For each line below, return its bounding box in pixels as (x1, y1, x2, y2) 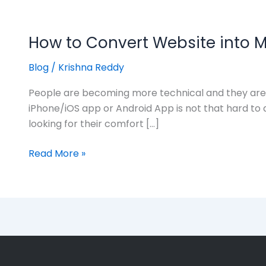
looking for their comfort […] (28, 117, 159, 131)
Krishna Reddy (58, 60, 124, 74)
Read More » (28, 147, 85, 161)
